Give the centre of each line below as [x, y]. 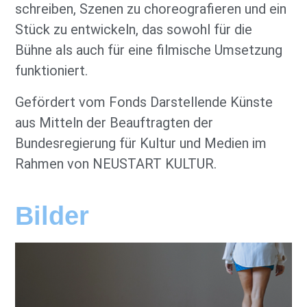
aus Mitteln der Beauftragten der [114, 123]
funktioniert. [52, 71]
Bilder [52, 216]
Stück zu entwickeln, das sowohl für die [134, 30]
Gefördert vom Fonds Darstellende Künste [144, 102]
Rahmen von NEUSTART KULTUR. [116, 164]
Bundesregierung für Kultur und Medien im [141, 144]
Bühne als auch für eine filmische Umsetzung [149, 50]
